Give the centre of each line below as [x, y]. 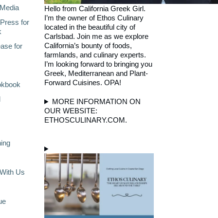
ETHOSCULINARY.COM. [86, 120]
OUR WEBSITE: [71, 110]
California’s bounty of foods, [88, 45]
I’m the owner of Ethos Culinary [94, 18]
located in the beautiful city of [90, 27]
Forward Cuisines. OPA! [83, 82]
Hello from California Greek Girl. [95, 9]
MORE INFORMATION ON [96, 101]
